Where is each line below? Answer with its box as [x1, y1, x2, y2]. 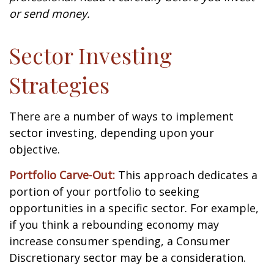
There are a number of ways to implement [9, 109, 234, 124]
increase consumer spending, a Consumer [9, 234, 230, 248]
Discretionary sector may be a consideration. [9, 250, 246, 265]
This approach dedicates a [115, 168, 257, 182]
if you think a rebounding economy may [9, 217, 219, 232]
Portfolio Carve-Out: [9, 168, 115, 182]
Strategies [9, 70, 109, 99]
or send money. [9, 6, 90, 21]
